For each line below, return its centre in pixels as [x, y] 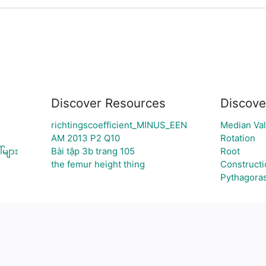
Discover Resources [108, 103]
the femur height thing [98, 164]
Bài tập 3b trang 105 [93, 151]
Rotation [237, 138]
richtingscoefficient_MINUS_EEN [119, 125]
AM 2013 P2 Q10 [85, 138]
